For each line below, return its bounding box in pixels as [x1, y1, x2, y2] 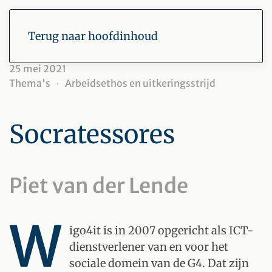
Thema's [9, 77, 50, 89]
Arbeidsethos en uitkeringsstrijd [65, 77, 216, 89]
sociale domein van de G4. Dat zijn [69, 256, 249, 270]
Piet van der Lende [9, 173, 188, 199]
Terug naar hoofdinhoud [28, 29, 158, 43]
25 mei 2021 [9, 63, 66, 75]
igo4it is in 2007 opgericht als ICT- [69, 223, 253, 237]
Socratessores [9, 118, 175, 150]
